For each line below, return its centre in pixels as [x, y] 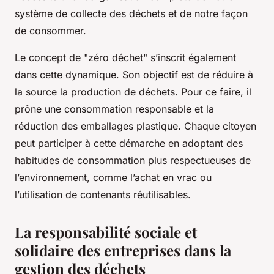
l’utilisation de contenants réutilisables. [103, 195]
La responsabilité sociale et [106, 232]
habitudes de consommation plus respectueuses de [133, 161]
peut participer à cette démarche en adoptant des [129, 143]
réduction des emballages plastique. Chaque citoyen [135, 126]
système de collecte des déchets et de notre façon [131, 14]
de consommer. [50, 31]
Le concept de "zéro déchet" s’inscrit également [125, 58]
